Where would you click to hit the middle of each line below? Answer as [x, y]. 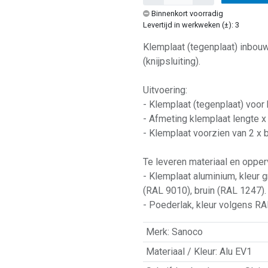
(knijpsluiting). [172, 61]
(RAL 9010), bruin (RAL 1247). [205, 190]
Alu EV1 [235, 251]
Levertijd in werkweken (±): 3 [191, 25]
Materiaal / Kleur [180, 251]
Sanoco [187, 232]
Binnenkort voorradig [187, 13]
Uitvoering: [165, 90]
